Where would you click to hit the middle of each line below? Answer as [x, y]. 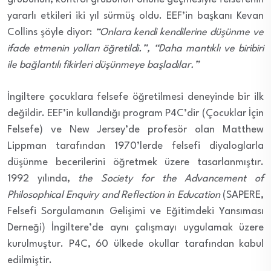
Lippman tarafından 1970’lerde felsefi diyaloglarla [135, 146]
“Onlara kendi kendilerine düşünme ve [179, 32]
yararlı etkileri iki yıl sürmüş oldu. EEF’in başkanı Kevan [135, 16]
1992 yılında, [43, 178]
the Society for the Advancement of [171, 178]
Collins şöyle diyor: [51, 32]
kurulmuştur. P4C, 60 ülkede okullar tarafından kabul [135, 244]
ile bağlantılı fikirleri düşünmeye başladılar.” [103, 65]
